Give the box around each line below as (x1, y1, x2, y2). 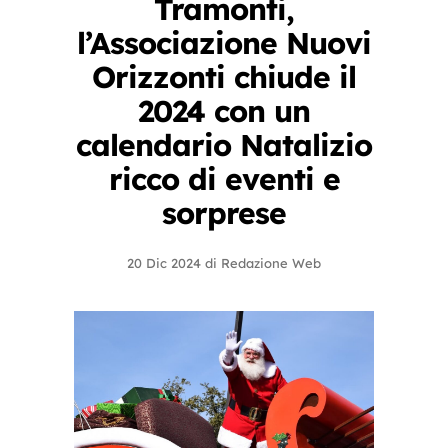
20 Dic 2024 (127, 255, 201, 271)
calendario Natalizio (76, 126, 372, 164)
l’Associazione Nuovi (77, 24, 371, 62)
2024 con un (138, 92, 310, 130)
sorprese (162, 194, 286, 232)
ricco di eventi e (108, 160, 340, 198)
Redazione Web (221, 255, 321, 271)
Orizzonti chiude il (92, 58, 356, 96)
